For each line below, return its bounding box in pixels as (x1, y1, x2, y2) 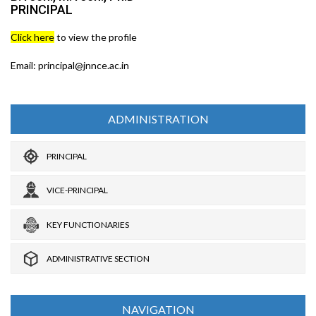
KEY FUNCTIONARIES (47, 219, 129, 230)
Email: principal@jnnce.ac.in (11, 59, 129, 71)
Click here (11, 30, 54, 43)
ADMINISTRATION (107, 111, 209, 126)
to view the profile (54, 30, 137, 43)
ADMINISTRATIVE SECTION (47, 253, 150, 264)
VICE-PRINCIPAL (47, 185, 108, 195)
